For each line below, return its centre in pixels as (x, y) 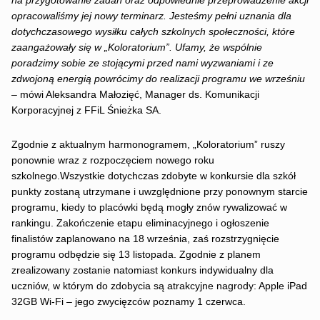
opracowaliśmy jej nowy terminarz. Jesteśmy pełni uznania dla (151, 16)
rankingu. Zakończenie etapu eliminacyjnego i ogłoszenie (140, 223)
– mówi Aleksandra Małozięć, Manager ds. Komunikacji (135, 95)
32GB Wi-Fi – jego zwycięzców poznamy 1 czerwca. (128, 301)
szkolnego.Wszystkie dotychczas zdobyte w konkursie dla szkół (153, 176)
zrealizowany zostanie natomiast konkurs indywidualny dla (142, 270)
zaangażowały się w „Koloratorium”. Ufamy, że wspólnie (136, 48)
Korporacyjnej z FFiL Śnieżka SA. (86, 111)
